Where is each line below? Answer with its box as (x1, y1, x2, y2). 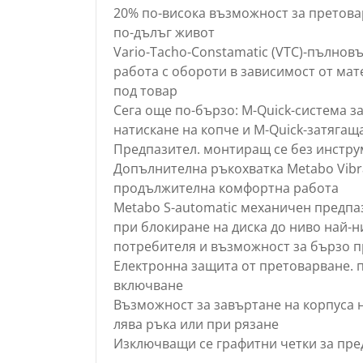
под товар (113, 81, 177, 100)
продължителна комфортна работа (113, 178, 339, 197)
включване (113, 275, 183, 294)
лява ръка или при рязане (113, 314, 279, 333)
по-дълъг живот (113, 23, 215, 41)
